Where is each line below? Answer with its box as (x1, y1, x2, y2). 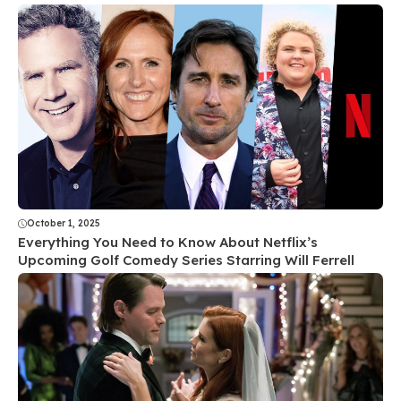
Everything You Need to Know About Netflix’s (18, 234, 318, 252)
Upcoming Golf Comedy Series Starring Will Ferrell (18, 252, 354, 269)
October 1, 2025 (27, 218, 100, 230)
